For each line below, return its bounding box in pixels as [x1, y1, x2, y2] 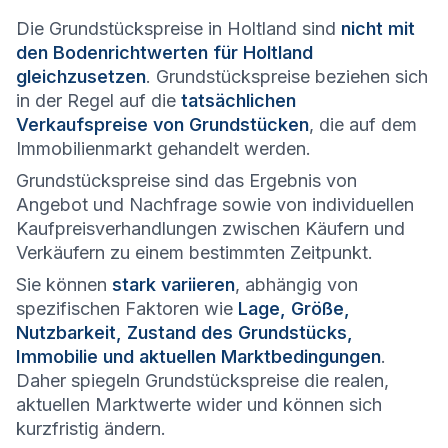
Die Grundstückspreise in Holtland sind [16, 18, 341, 40]
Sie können [16, 274, 112, 296]
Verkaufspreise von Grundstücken [16, 114, 309, 136]
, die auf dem [309, 114, 417, 136]
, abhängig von [235, 274, 358, 296]
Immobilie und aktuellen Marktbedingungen [16, 346, 381, 368]
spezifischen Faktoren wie [16, 298, 238, 320]
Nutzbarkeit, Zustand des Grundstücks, [16, 322, 353, 344]
